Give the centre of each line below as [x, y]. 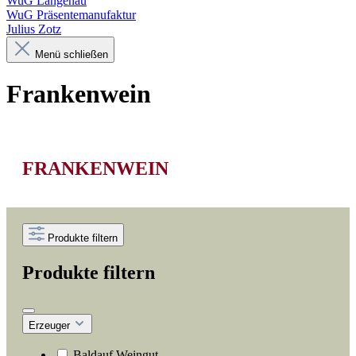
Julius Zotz [34, 29]
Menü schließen [72, 54]
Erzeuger [51, 325]
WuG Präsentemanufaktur [71, 15]
